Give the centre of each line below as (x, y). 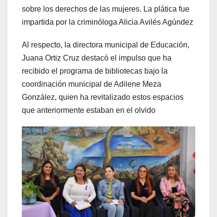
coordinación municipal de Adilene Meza (92, 84)
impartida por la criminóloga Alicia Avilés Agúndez (108, 22)
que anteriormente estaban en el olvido (89, 110)
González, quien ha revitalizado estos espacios (103, 97)
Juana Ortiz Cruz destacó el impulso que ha (97, 58)
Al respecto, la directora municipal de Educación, (106, 45)
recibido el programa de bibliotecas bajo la (95, 71)
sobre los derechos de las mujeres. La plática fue (106, 9)
